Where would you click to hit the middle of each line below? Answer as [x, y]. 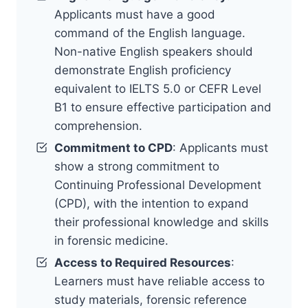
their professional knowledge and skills [162, 222]
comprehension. [98, 125]
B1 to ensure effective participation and [163, 107]
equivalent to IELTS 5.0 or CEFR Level [158, 88]
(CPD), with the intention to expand [152, 203]
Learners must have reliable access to [159, 281]
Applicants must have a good [135, 14]
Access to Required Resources [143, 262]
